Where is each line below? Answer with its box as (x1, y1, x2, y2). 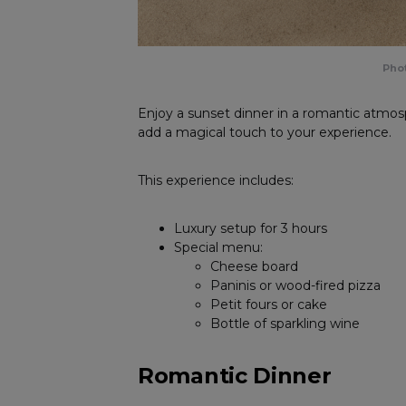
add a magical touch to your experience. (138, 123, 391, 140)
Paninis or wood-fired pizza (210, 276, 381, 294)
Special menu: (174, 238, 263, 256)
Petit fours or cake (210, 295, 327, 313)
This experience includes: (138, 171, 294, 188)
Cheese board (210, 257, 298, 275)
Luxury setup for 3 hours (174, 219, 327, 237)
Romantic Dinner (138, 362, 332, 389)
